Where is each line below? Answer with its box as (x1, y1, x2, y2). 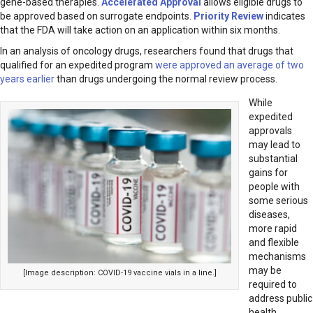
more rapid (249, 223, 297, 235)
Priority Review (194, 10, 263, 22)
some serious (249, 195, 308, 207)
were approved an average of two (155, 59, 304, 71)
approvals (249, 125, 292, 137)
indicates (263, 10, 305, 22)
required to (249, 279, 297, 291)
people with (249, 181, 300, 193)
